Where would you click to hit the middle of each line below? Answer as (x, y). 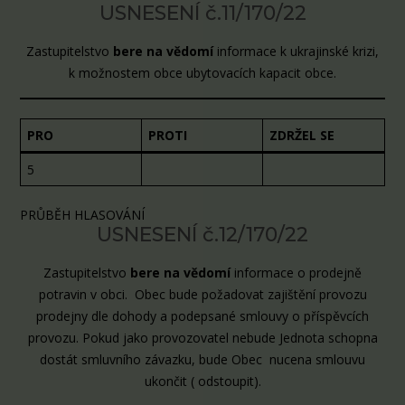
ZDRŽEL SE (302, 136)
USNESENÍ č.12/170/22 (202, 235)
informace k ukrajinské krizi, (298, 51)
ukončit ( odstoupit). (202, 381)
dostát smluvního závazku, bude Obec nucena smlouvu (202, 359)
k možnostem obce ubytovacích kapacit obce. (202, 72)
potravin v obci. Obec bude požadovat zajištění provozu (202, 294)
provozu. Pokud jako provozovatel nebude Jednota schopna (202, 337)
